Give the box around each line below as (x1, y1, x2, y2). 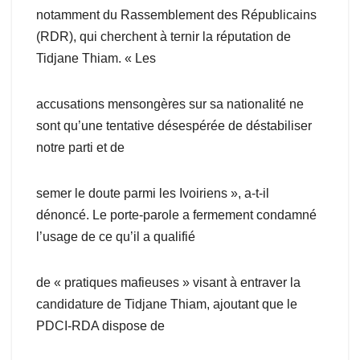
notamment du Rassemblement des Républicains (36, 8, 317, 22)
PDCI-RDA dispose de (36, 319, 165, 333)
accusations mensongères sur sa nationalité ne (36, 97, 304, 112)
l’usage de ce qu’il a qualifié (36, 230, 195, 244)
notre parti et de (36, 141, 125, 155)
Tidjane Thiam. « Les (36, 51, 156, 66)
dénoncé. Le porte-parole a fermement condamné (36, 208, 317, 223)
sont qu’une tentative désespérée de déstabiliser (36, 119, 312, 133)
